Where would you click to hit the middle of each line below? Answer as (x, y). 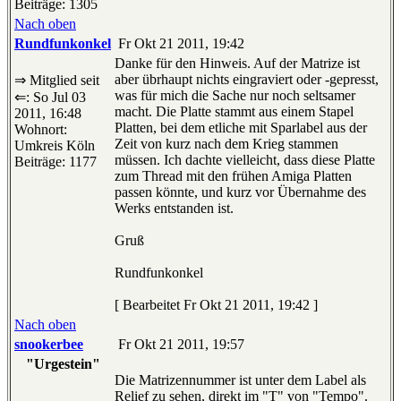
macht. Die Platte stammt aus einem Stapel (234, 112)
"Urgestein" (63, 364)
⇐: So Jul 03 (50, 98)
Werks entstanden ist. (174, 209)
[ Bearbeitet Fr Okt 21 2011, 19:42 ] (216, 305)
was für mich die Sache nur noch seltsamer (235, 96)
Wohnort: (41, 130)
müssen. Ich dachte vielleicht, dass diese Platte (245, 160)
